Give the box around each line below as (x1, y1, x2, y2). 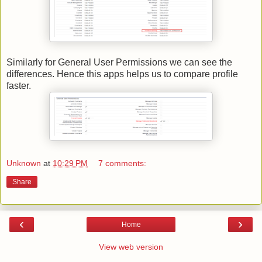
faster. (6, 81, 33, 91)
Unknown (6, 158, 41, 168)
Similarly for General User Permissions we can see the (6, 57, 232, 68)
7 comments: (98, 158, 147, 168)
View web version (99, 242, 163, 251)
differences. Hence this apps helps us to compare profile (6, 69, 238, 80)
